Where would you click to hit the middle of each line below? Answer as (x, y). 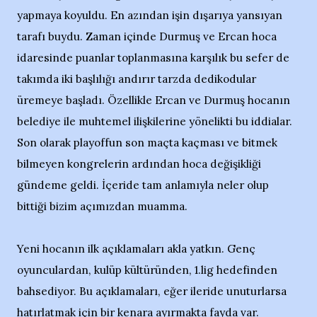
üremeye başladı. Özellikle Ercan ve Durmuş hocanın (154, 100)
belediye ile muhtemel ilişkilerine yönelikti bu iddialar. (155, 121)
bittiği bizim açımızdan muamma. (102, 206)
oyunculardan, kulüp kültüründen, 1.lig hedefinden (147, 270)
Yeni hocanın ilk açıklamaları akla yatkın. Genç (136, 249)
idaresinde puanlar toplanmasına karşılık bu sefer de (153, 58)
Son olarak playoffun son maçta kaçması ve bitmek (147, 143)
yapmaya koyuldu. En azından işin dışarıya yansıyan (150, 15)
